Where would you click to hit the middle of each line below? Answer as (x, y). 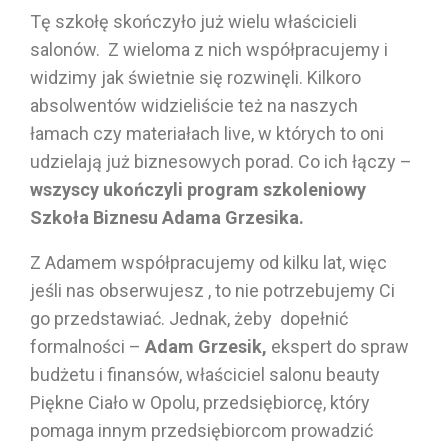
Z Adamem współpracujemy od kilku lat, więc (208, 262)
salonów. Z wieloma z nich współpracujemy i (209, 49)
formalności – (87, 346)
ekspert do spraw (338, 346)
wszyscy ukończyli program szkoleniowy (198, 189)
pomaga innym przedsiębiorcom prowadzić (201, 430)
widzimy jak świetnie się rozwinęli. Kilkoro (195, 77)
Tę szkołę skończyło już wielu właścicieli (193, 21)
